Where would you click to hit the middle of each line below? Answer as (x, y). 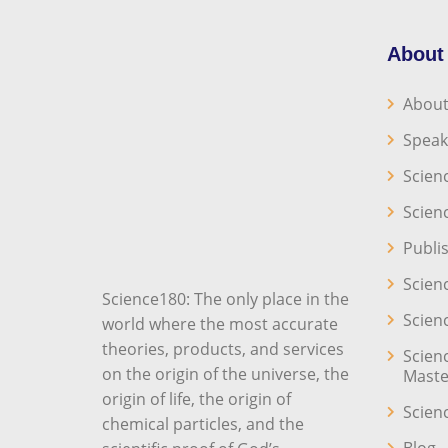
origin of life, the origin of (196, 399)
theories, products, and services (223, 349)
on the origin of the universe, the (225, 374)
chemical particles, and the (203, 424)
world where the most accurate (220, 324)
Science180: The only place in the (225, 299)
